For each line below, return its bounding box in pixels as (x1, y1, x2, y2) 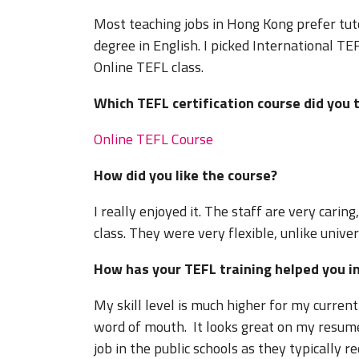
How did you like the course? (94, 164, 280, 187)
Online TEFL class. (94, 56, 204, 79)
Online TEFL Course (94, 128, 213, 151)
